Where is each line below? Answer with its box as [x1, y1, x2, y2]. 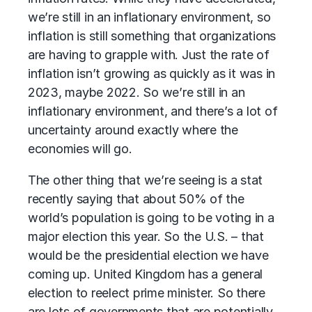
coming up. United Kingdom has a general [28, 267, 263, 281]
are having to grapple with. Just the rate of [28, 47, 270, 62]
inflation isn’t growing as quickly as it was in [28, 66, 276, 81]
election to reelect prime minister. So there [28, 286, 265, 300]
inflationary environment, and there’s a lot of [28, 104, 278, 118]
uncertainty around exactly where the [28, 123, 238, 137]
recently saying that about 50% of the [28, 192, 244, 206]
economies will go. [28, 141, 132, 156]
